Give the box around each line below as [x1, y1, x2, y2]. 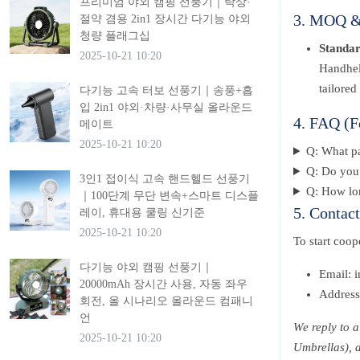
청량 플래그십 [80, 30, 150, 42]
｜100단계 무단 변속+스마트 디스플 [80, 190, 259, 202]
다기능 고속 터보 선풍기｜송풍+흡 [80, 84, 253, 96]
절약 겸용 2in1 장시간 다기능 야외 [80, 13, 251, 25]
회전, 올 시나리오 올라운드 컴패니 [80, 295, 253, 307]
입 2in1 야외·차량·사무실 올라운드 [80, 101, 252, 113]
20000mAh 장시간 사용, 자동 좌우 [80, 278, 247, 290]
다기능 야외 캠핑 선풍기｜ [80, 261, 213, 273]
